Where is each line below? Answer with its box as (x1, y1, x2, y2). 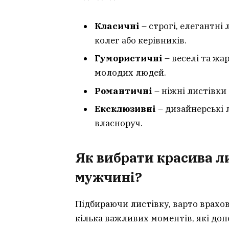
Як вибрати (75, 149, 157, 166)
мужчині (75, 168, 135, 186)
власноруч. (95, 118, 143, 129)
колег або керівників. (95, 35, 187, 47)
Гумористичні (95, 53, 163, 64)
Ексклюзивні (95, 103, 156, 115)
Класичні (95, 20, 140, 32)
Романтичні (95, 85, 152, 97)
